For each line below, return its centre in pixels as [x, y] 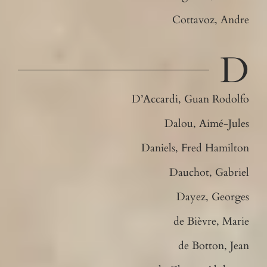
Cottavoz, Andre [211, 20]
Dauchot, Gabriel [209, 172]
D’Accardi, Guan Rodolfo [191, 99]
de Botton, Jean [214, 246]
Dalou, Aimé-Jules [207, 123]
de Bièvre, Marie [212, 221]
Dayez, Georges [213, 197]
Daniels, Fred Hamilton [195, 148]
